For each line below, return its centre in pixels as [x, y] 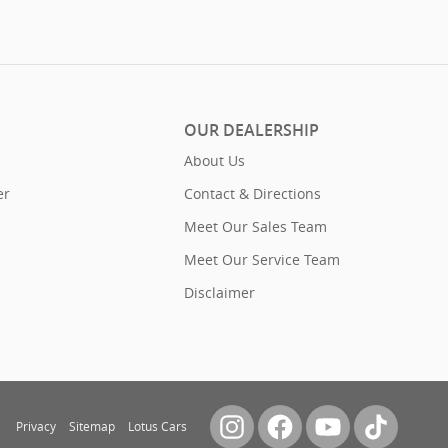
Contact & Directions [252, 193]
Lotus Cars [157, 426]
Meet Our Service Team [262, 259]
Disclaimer [219, 292]
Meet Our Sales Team [255, 226]
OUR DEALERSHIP [251, 130]
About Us [214, 160]
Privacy [36, 426]
